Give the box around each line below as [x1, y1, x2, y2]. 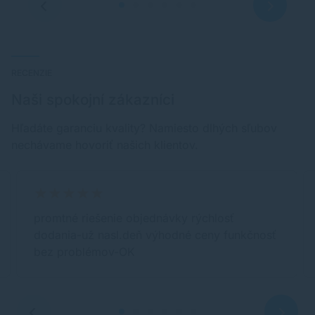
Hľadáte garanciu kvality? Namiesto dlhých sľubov [11, 121, 277, 136]
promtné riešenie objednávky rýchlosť [34, 211, 235, 226]
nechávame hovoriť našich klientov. [11, 138, 198, 153]
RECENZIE [11, 67, 52, 79]
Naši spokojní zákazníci [11, 91, 174, 109]
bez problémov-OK [34, 245, 136, 259]
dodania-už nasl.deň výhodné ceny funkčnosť [34, 228, 277, 243]
